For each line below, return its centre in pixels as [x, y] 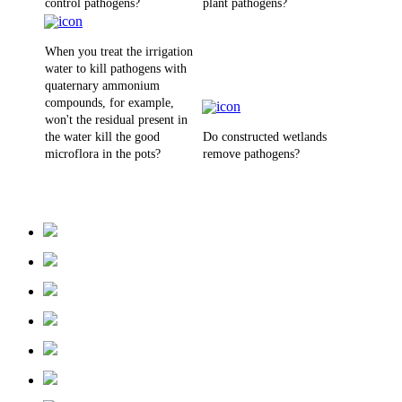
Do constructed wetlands [265, 137]
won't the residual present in [116, 120]
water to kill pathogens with [116, 69]
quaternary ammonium [102, 86]
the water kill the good [102, 137]
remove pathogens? [251, 154]
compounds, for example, [109, 103]
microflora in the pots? [103, 154]
